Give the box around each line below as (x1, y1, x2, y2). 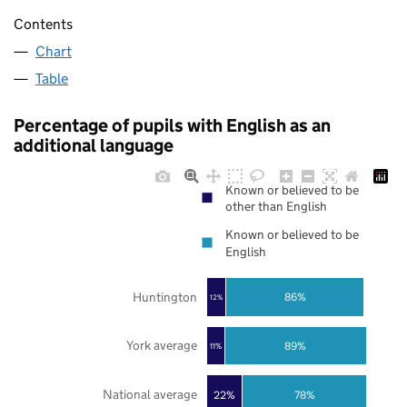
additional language (14, 134, 174, 157)
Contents (14, 15, 73, 34)
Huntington (132, 288, 197, 305)
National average (102, 386, 197, 403)
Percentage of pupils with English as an (14, 114, 331, 137)
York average (125, 337, 197, 354)
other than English (225, 198, 327, 215)
